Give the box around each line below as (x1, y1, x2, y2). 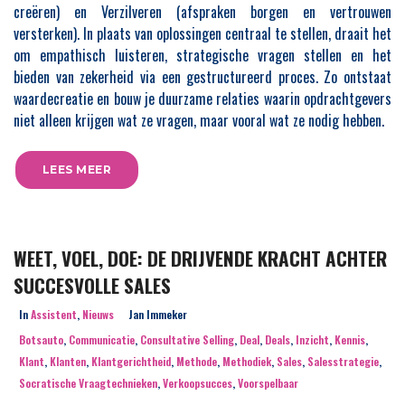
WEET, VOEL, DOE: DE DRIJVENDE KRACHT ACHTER (14, 244, 387, 272)
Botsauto (19, 332, 63, 347)
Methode (176, 353, 217, 369)
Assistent (31, 306, 77, 322)
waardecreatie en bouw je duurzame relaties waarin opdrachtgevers (14, 88, 391, 109)
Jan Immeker (128, 306, 187, 322)
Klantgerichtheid (91, 353, 171, 369)
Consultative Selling (140, 332, 234, 347)
